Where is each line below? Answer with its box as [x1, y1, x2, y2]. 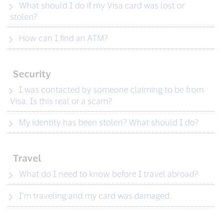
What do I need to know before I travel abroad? [19, 168, 198, 178]
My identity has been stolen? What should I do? [19, 117, 199, 127]
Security [13, 68, 52, 79]
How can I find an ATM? [19, 33, 108, 43]
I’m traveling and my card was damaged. [19, 190, 171, 200]
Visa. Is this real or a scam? [10, 96, 112, 106]
